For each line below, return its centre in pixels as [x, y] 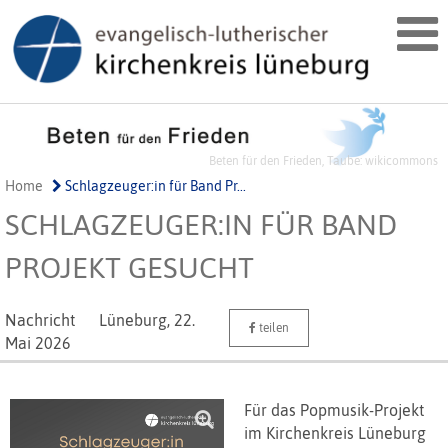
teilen [272, 328]
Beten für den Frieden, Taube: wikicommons [323, 161]
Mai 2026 [38, 343]
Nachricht [40, 320]
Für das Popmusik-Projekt [334, 410]
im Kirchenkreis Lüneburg [335, 433]
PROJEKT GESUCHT [129, 268]
